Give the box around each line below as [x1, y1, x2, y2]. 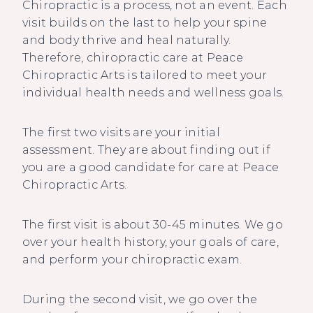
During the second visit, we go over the [22, 293, 258, 306]
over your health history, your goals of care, [22, 235, 279, 249]
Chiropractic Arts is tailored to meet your [22, 68, 268, 82]
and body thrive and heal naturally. [22, 34, 231, 47]
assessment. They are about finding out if [22, 143, 270, 156]
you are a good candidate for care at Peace [22, 161, 279, 174]
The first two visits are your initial [22, 126, 220, 139]
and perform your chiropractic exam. [22, 253, 242, 266]
